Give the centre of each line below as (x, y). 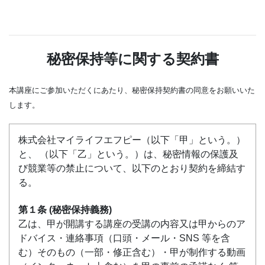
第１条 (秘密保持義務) (65, 210)
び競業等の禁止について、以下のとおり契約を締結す (132, 168)
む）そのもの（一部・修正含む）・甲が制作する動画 (132, 253)
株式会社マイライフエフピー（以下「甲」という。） (132, 140)
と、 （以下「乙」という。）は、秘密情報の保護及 (128, 154)
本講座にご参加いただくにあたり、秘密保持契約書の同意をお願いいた (132, 90)
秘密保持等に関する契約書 (132, 59)
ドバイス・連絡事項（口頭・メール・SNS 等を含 (124, 238)
